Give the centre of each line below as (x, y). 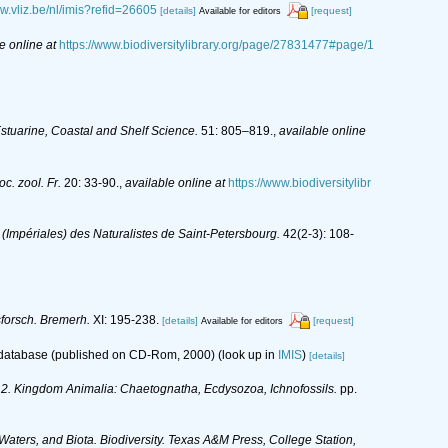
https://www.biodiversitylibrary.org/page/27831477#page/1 (216, 44)
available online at (175, 182)
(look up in (246, 354)
